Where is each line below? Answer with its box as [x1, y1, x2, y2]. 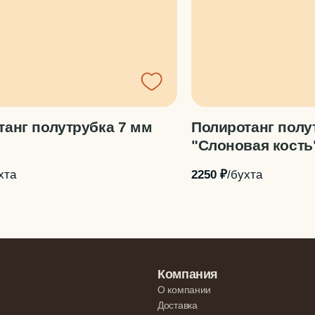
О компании [157, 284, 212, 295]
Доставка [157, 300, 198, 311]
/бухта [227, 167, 262, 181]
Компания [157, 267, 219, 281]
